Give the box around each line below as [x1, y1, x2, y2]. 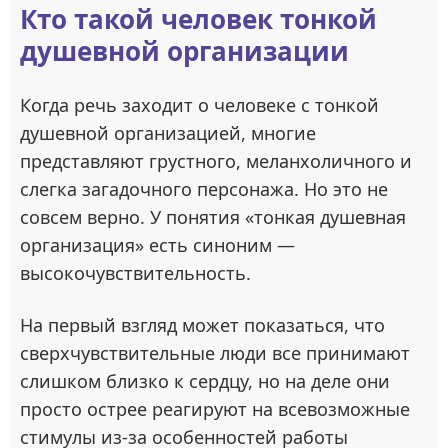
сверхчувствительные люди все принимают [20, 341, 410, 365]
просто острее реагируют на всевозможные [20, 397, 410, 421]
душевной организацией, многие [20, 121, 316, 145]
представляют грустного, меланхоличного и [20, 149, 412, 173]
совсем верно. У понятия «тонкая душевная [20, 205, 406, 229]
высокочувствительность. [20, 261, 251, 285]
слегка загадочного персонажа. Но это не [20, 177, 388, 201]
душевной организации [20, 33, 349, 69]
